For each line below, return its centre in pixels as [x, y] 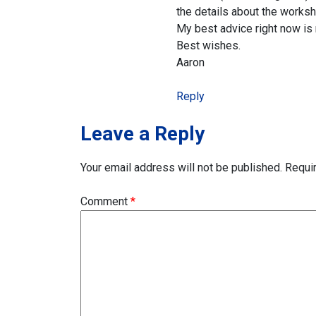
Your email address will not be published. [181, 168]
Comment [105, 201]
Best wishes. [208, 45]
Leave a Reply [142, 134]
